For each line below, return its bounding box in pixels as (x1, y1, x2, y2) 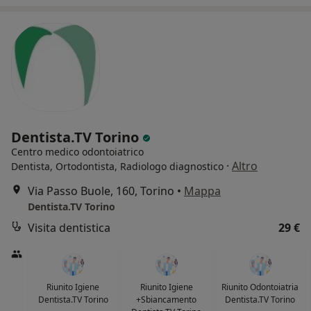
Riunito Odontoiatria (221, 281, 299, 294)
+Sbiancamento (136, 294, 197, 306)
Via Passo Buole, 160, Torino (28, 183, 174, 199)
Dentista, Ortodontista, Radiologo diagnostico (11, 160, 224, 174)
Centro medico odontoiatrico (11, 145, 144, 159)
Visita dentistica (28, 220, 110, 236)
